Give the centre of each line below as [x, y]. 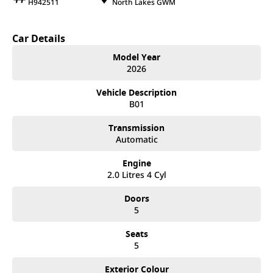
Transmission [136, 127]
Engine [136, 163]
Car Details [39, 38]
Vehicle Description [136, 92]
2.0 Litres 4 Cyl [136, 174]
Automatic [136, 139]
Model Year [136, 57]
